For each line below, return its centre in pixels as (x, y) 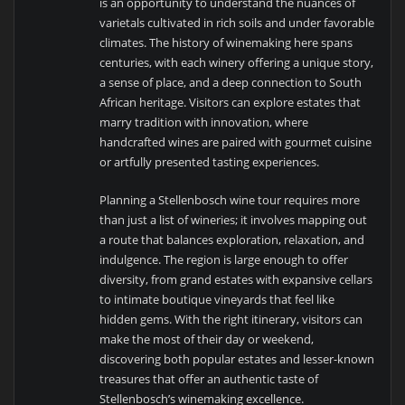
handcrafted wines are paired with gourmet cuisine (236, 141)
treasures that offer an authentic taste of (209, 379)
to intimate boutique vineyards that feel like (217, 300)
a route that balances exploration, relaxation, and (232, 240)
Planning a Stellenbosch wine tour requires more (230, 200)
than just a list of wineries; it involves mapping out (234, 220)
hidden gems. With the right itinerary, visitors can (231, 320)
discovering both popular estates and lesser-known (237, 359)
